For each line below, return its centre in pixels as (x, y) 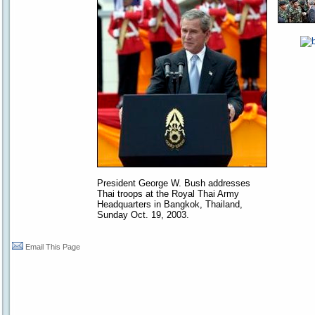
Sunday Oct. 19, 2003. (143, 215)
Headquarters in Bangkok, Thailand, (170, 204)
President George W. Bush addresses (174, 183)
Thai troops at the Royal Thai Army (168, 194)
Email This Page (53, 247)
